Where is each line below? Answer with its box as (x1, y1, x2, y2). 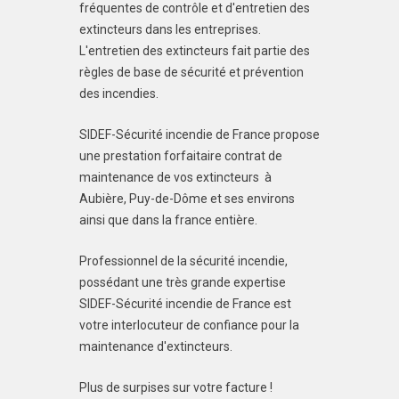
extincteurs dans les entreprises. (79, 22, 261, 37)
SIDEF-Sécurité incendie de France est (79, 297, 291, 311)
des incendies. (79, 86, 159, 101)
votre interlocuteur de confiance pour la (79, 318, 299, 332)
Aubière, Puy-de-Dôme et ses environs (79, 191, 295, 206)
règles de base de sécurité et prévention (79, 65, 304, 79)
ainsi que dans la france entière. (79, 213, 257, 227)
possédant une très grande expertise (79, 275, 286, 289)
